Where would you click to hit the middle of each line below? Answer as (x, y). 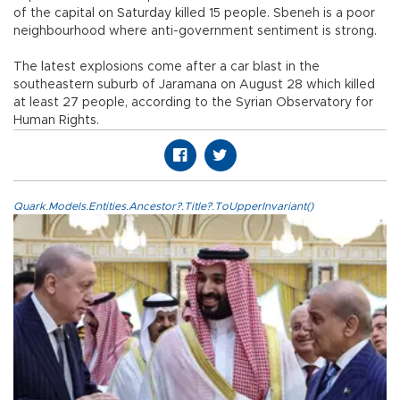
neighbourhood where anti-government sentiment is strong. (195, 32)
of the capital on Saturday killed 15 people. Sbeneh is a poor (194, 14)
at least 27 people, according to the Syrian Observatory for (193, 103)
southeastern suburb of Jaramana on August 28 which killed (194, 85)
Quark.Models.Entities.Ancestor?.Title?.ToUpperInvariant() (163, 207)
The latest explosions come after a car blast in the (167, 67)
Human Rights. (56, 121)
